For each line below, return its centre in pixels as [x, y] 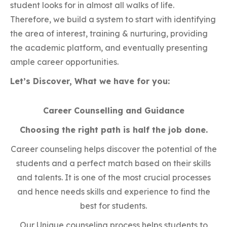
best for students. [113, 205]
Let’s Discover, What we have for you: [90, 81]
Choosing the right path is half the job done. [113, 129]
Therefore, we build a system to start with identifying [113, 19]
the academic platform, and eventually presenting [109, 47]
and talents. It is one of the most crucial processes [113, 177]
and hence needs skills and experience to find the [113, 191]
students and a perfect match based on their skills [113, 163]
